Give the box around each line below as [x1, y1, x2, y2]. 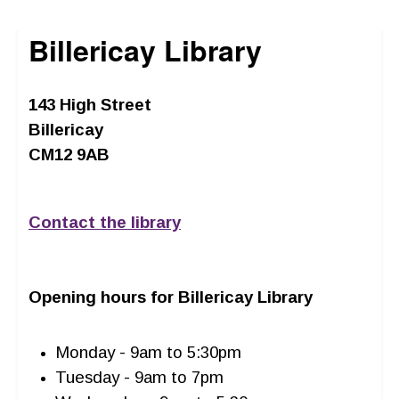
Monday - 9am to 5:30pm [55, 343, 246, 362]
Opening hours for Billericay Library [28, 288, 313, 306]
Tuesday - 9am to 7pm [55, 368, 228, 387]
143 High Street [28, 95, 151, 114]
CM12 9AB [28, 145, 110, 164]
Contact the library [28, 213, 181, 232]
